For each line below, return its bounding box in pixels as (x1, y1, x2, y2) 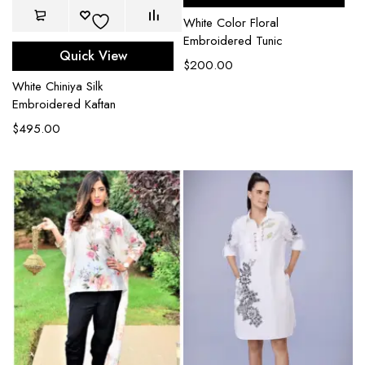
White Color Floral (183, 14, 279, 33)
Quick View (59, 46, 127, 66)
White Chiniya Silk (12, 77, 103, 96)
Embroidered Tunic (183, 32, 283, 51)
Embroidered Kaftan (12, 95, 116, 114)
